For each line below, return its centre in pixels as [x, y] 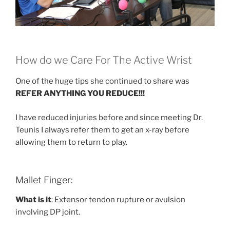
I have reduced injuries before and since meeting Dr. [109, 117]
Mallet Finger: [44, 180]
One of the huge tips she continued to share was [102, 81]
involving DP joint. [48, 212]
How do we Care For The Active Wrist [104, 60]
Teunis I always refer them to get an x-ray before [102, 130]
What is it [33, 199]
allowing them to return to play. [71, 142]
